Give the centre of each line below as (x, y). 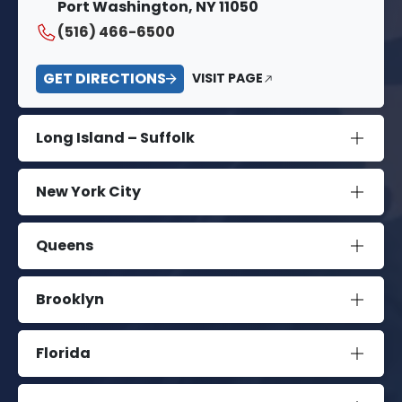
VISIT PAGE (227, 79)
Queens (65, 246)
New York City (88, 192)
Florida (63, 354)
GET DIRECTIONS (105, 78)
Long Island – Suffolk (115, 138)
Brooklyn (70, 300)
